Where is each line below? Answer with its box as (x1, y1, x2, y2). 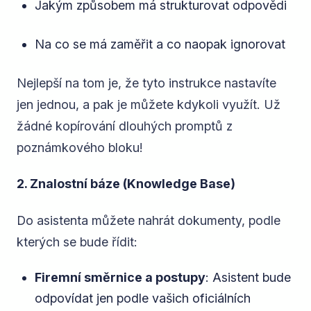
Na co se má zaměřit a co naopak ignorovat (34, 36, 285, 51)
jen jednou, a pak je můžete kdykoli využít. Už (17, 97, 280, 112)
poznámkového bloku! (17, 140, 143, 155)
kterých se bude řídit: (17, 234, 137, 249)
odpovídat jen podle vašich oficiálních (34, 290, 251, 305)
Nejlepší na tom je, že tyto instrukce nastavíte (17, 76, 276, 90)
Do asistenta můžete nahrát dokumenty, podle (17, 212, 280, 228)
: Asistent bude (205, 269, 291, 285)
